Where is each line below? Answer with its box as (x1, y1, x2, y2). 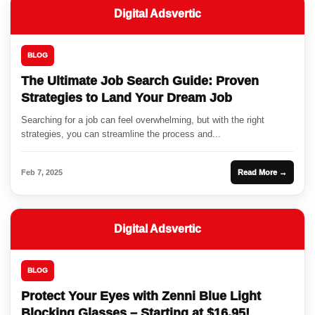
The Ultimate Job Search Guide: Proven (21, 74, 259, 89)
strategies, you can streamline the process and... (21, 129, 221, 140)
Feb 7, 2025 (21, 168, 63, 177)
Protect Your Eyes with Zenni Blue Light (21, 289, 261, 304)
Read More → (238, 168, 287, 177)
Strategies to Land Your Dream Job (21, 91, 232, 105)
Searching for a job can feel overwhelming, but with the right (21, 115, 264, 126)
